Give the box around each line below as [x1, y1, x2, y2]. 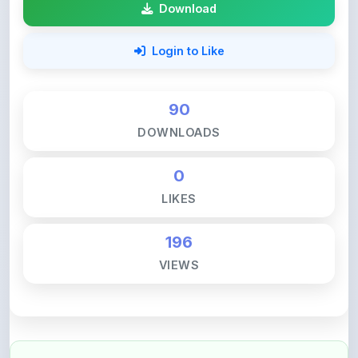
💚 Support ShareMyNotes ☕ [28, 322, 250, 344]
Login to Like [151, 8, 225, 22]
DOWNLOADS [137, 89, 221, 103]
